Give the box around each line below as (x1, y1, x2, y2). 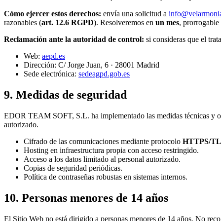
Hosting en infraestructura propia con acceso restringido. (24, 146, 199, 154)
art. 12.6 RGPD (41, 18, 94, 27)
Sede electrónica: (24, 69, 76, 78)
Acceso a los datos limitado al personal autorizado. (24, 154, 181, 163)
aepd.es (42, 51, 65, 60)
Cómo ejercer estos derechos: (4, 9, 101, 18)
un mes (155, 18, 179, 27)
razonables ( (4, 18, 41, 27)
